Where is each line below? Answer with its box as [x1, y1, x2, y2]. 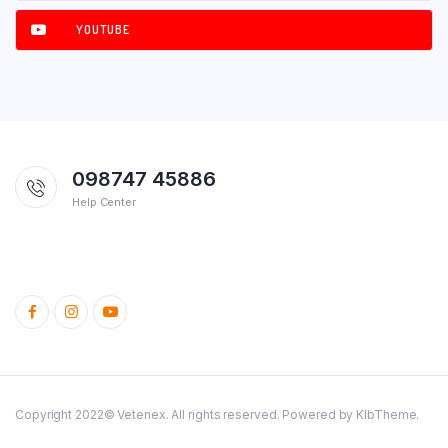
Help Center [72, 194, 136, 209]
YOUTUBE [76, 21, 130, 37]
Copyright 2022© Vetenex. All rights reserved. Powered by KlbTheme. [15, 406, 420, 422]
